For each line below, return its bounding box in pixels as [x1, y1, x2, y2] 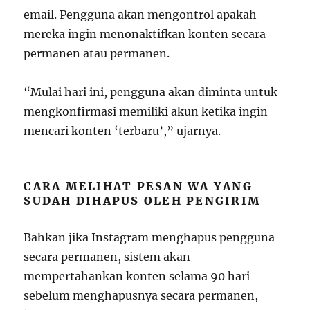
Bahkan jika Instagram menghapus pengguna [24, 230, 275, 244]
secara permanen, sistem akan [24, 250, 191, 264]
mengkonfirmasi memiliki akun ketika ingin [24, 104, 268, 118]
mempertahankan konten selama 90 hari [24, 269, 250, 283]
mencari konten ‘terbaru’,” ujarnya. [24, 124, 221, 138]
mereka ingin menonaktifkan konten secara [24, 27, 266, 41]
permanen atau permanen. [24, 46, 170, 60]
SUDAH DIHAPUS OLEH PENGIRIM [24, 194, 262, 208]
